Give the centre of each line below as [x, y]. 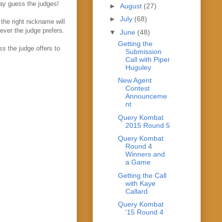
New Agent [135, 81]
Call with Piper [147, 59]
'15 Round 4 [144, 212]
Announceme [146, 96]
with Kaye [140, 183]
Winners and [145, 154]
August [132, 6]
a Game [138, 162]
